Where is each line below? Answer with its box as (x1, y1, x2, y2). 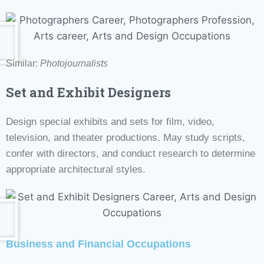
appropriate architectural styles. (6, 163, 146, 175)
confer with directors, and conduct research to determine (6, 147, 255, 159)
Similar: (6, 58, 40, 68)
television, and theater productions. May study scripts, (6, 131, 245, 143)
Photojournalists (40, 58, 108, 68)
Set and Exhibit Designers (6, 83, 171, 101)
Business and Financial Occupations (6, 237, 191, 250)
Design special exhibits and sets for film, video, (6, 115, 214, 127)
